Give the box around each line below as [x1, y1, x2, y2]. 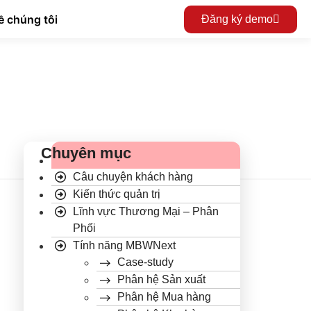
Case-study [117, 256, 174, 269]
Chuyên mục [41, 144, 131, 162]
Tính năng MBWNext [73, 239, 176, 252]
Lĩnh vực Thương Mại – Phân [73, 205, 219, 218]
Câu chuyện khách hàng [73, 171, 193, 183]
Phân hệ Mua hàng [117, 291, 211, 303]
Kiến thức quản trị [73, 188, 160, 201]
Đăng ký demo [201, 12, 273, 25]
